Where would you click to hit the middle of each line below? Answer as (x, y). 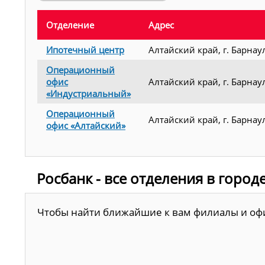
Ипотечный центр (85, 50)
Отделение (70, 25)
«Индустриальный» (88, 93)
